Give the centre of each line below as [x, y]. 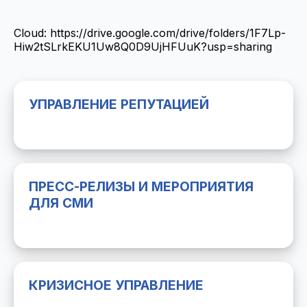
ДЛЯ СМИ [61, 203]
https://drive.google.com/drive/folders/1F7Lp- [168, 33]
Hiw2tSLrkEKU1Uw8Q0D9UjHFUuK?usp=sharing [143, 47]
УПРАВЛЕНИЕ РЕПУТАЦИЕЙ [119, 104]
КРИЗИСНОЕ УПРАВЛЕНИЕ [116, 285]
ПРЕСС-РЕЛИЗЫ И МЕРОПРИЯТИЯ [141, 186]
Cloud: [32, 33]
